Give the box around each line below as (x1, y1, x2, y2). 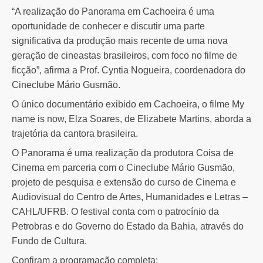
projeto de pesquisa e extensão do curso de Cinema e (12, 177, 236, 187)
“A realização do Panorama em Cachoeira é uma (12, 6, 214, 16)
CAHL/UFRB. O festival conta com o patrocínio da (12, 206, 219, 217)
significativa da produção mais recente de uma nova (12, 35, 228, 46)
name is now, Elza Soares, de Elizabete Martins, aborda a (12, 113, 251, 124)
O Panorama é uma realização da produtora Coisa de (12, 147, 234, 158)
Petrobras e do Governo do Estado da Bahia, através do (12, 221, 244, 231)
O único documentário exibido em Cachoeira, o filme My (12, 99, 244, 109)
